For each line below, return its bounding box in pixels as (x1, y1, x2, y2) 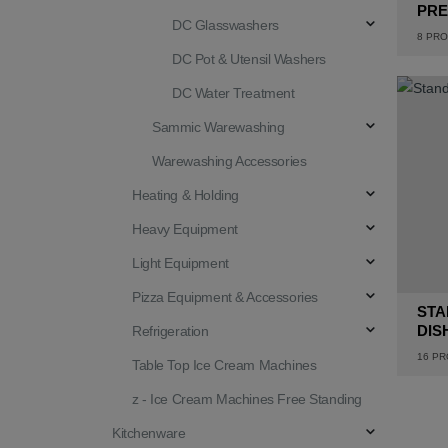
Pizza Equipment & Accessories (132, 289, 318, 305)
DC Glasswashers (172, 17, 279, 33)
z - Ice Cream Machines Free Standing (132, 391, 362, 407)
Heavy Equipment (132, 221, 238, 237)
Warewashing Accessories (152, 153, 307, 169)
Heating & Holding (132, 187, 239, 203)
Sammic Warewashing (152, 119, 285, 135)
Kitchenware (112, 425, 186, 441)
